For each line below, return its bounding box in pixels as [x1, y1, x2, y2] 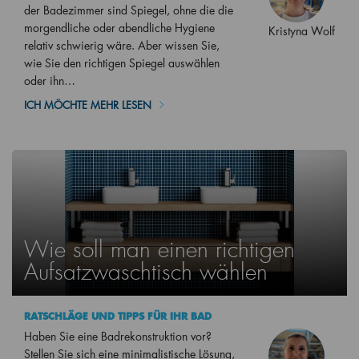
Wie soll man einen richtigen [24, 236, 295, 264]
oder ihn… [24, 73, 75, 89]
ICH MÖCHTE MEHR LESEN [24, 98, 151, 112]
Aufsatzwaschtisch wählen [24, 258, 268, 287]
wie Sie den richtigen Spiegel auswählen [24, 55, 220, 71]
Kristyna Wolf [268, 23, 335, 39]
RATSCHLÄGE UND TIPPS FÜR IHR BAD [24, 310, 212, 323]
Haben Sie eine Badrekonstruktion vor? [24, 329, 212, 345]
